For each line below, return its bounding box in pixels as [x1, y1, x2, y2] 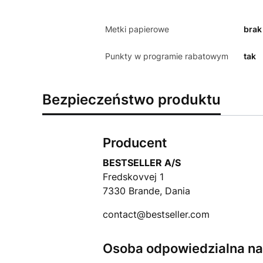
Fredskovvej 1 [102, 171, 164, 183]
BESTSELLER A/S [102, 157, 181, 168]
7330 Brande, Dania [102, 185, 190, 197]
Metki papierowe [104, 24, 169, 34]
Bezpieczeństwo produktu [42, 91, 221, 108]
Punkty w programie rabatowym [104, 51, 228, 61]
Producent [102, 135, 167, 150]
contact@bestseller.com [102, 208, 210, 220]
